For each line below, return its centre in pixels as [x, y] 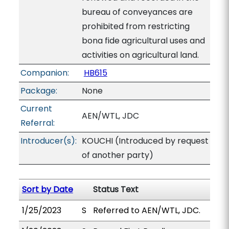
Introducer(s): [48, 141]
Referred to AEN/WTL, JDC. [146, 210]
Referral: [37, 123]
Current [36, 109]
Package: [39, 91]
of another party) [117, 155]
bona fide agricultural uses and [143, 41]
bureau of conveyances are [137, 12]
